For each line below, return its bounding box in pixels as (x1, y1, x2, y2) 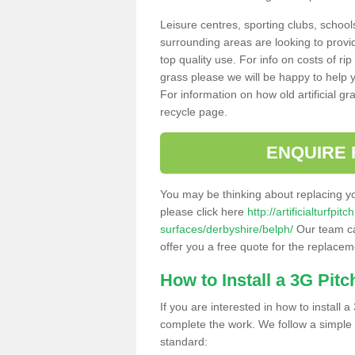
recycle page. (160, 105, 227, 118)
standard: (160, 334, 208, 348)
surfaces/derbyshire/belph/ (160, 222, 293, 235)
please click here (160, 204, 247, 218)
